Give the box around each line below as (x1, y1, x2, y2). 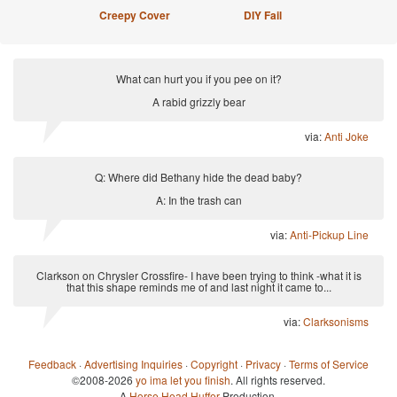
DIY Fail (243, 7, 282, 23)
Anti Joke (324, 128, 369, 144)
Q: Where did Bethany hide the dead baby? (95, 169, 302, 184)
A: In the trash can (155, 192, 242, 207)
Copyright (191, 356, 237, 371)
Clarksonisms (303, 314, 369, 329)
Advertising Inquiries (84, 356, 183, 371)
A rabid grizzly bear (152, 94, 245, 109)
